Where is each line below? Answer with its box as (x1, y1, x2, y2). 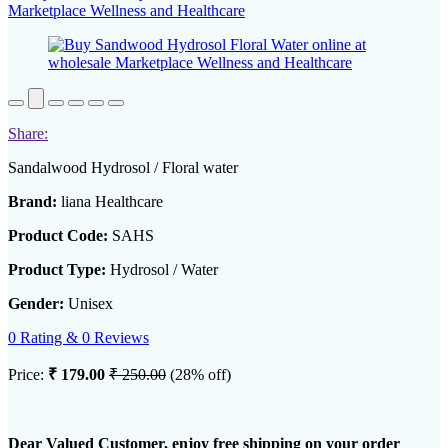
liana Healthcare (57, 193, 163, 211)
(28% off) (170, 366, 231, 384)
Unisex (64, 295, 113, 313)
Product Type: (8, 261, 106, 279)
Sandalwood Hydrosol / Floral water (8, 159, 238, 177)
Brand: (8, 193, 57, 211)
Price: (8, 366, 48, 384)
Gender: (8, 295, 64, 313)
